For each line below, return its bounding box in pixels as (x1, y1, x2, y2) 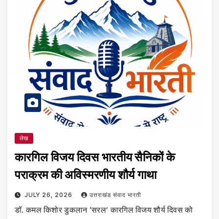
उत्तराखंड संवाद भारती (89, 191, 141, 199)
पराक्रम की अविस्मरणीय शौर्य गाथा (15, 168, 157, 182)
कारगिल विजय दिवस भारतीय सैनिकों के (15, 150, 175, 165)
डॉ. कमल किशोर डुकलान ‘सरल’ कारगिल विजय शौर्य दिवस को (15, 205, 193, 215)
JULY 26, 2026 (24, 191, 74, 199)
